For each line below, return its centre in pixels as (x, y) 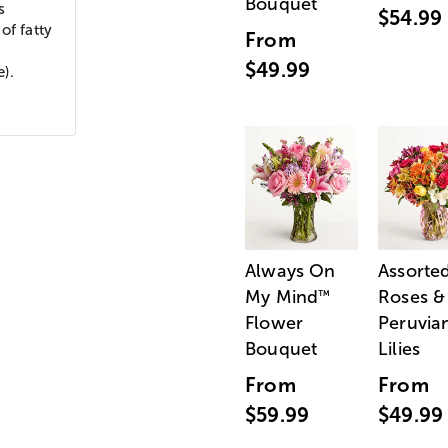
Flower (274, 322)
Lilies (399, 348)
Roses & (412, 296)
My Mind (282, 296)
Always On (290, 270)
